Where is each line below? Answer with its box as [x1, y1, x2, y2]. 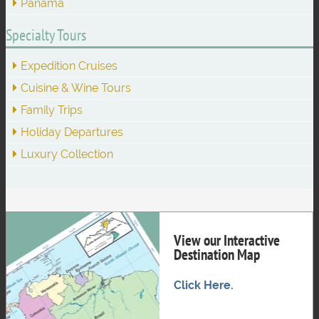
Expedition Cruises [21, 58, 117, 73]
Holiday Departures [21, 125, 123, 139]
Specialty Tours [6, 24, 86, 45]
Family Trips [21, 103, 83, 117]
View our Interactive [174, 231, 280, 251]
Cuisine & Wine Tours [21, 80, 131, 95]
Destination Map [174, 245, 260, 265]
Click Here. [174, 278, 234, 293]
